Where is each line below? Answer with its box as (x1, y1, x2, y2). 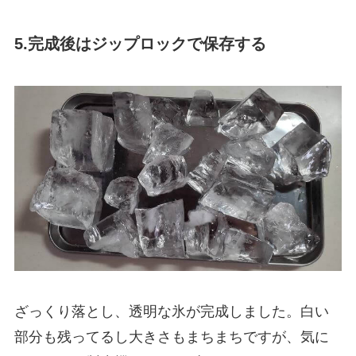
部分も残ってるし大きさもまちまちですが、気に (14, 329, 329, 346)
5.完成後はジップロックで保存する (14, 34, 266, 52)
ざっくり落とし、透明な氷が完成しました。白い (14, 304, 329, 320)
